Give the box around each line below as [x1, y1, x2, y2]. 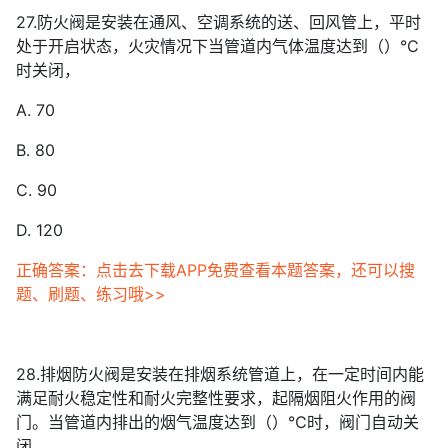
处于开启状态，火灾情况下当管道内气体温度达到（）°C [16, 36, 419, 56]
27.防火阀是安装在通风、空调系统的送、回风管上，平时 [16, 12, 421, 32]
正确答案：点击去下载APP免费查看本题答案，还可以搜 [16, 260, 415, 280]
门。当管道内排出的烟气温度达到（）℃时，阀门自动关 [16, 412, 419, 432]
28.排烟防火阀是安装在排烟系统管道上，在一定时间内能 [16, 364, 424, 384]
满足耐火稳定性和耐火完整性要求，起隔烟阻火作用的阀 [16, 388, 416, 408]
